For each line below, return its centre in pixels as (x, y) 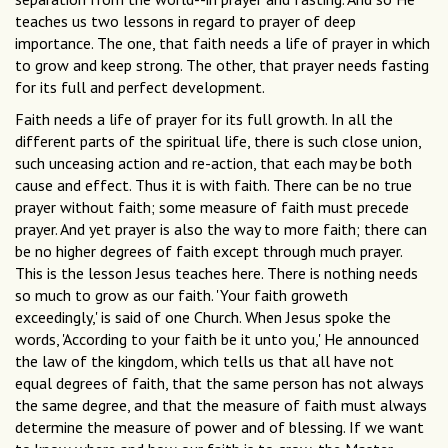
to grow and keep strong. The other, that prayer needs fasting (222, 65)
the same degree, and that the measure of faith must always (221, 405)
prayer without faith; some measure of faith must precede (212, 207)
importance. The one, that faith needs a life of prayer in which (222, 43)
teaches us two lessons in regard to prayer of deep (185, 21)
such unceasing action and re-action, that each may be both (213, 163)
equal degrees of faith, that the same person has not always (219, 383)
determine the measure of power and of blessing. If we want (219, 427)
